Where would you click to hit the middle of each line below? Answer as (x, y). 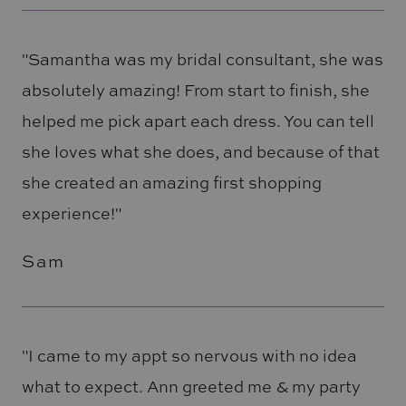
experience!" (71, 213)
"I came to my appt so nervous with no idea (189, 356)
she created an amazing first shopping (171, 182)
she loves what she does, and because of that (200, 151)
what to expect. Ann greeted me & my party (191, 387)
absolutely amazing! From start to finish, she (195, 89)
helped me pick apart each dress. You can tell (198, 120)
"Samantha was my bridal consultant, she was (202, 58)
